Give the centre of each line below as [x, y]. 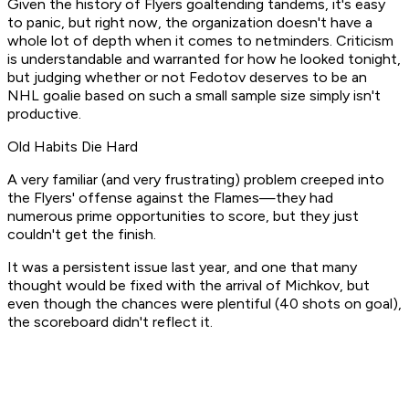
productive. [44, 114]
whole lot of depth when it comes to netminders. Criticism [200, 41]
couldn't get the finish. [84, 235]
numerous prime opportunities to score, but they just [183, 216]
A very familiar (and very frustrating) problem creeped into [196, 180]
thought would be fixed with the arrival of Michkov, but [189, 286]
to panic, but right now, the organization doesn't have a [190, 23]
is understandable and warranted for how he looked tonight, [204, 59]
